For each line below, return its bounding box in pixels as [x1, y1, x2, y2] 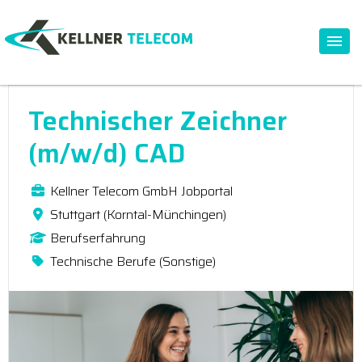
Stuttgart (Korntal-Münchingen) [50, 204, 226, 225]
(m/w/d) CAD [28, 133, 186, 174]
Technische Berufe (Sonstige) [50, 251, 216, 271]
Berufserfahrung [50, 228, 145, 248]
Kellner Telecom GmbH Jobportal [50, 181, 233, 201]
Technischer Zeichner [28, 100, 287, 141]
